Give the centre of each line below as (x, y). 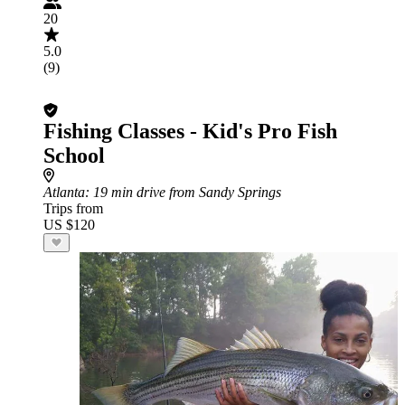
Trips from (73, 208)
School (74, 155)
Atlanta (64, 192)
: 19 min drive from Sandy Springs (183, 192)
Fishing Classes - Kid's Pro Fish (190, 131)
